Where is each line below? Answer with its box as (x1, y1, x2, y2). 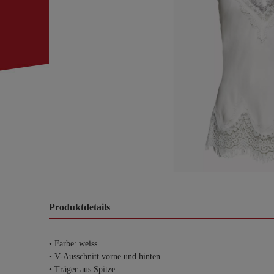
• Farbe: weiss (49, 239, 97, 248)
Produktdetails (49, 202, 110, 212)
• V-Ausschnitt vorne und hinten (49, 252, 160, 261)
